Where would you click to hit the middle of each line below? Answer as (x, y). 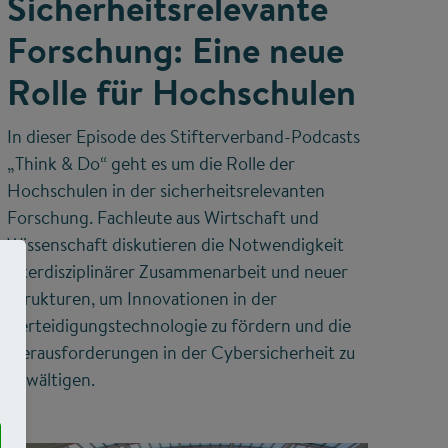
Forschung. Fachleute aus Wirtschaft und (162, 218)
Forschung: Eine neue (175, 50)
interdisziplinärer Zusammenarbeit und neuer (177, 272)
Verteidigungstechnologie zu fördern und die (178, 326)
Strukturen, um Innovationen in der (141, 299)
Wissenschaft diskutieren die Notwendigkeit (175, 245)
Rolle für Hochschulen (181, 92)
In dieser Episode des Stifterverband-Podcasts (183, 137)
